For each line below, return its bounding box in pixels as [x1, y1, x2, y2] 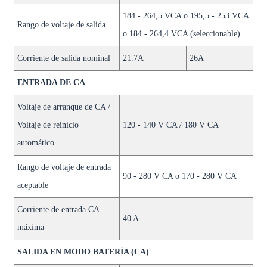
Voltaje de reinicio [17, 120, 79, 129]
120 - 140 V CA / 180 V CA [122, 120, 219, 129]
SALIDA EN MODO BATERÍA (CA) [17, 247, 149, 256]
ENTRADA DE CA [17, 78, 85, 87]
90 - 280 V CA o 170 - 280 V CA [122, 172, 237, 181]
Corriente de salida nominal [17, 54, 110, 63]
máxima [17, 223, 44, 232]
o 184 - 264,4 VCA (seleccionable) [122, 29, 240, 38]
